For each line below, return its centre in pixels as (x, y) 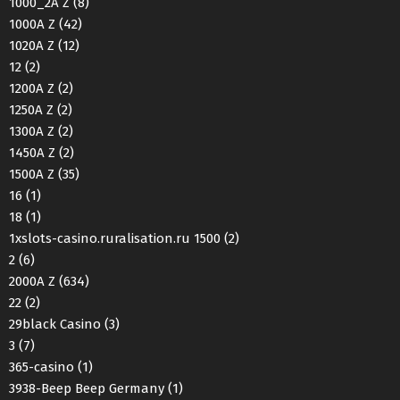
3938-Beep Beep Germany (87, 388)
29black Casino (55, 324)
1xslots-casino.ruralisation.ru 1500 (115, 238)
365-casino (42, 367)
